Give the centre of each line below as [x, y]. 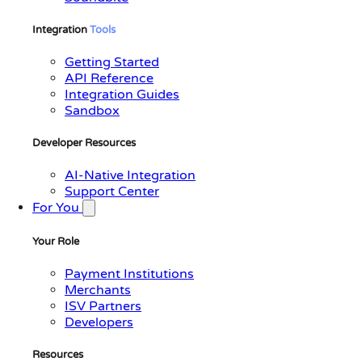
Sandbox [92, 111]
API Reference [109, 79]
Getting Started [112, 63]
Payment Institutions [129, 274]
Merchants [98, 290]
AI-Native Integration [130, 176]
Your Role [56, 241]
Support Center [112, 192]
